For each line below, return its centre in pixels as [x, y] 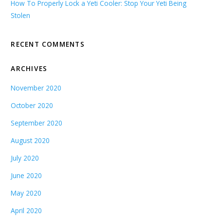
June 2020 [27, 176]
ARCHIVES [29, 69]
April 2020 [27, 210]
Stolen [21, 16]
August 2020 [30, 141]
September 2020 [37, 123]
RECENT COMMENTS [48, 44]
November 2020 [36, 88]
